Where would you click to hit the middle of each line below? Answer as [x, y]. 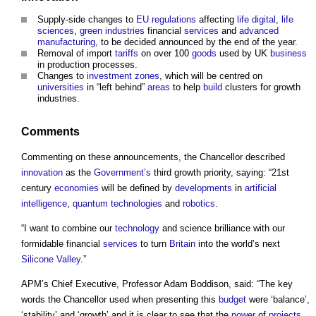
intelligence [44, 203]
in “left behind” [116, 87]
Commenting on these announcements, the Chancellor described [153, 157]
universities [61, 87]
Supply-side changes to [87, 20]
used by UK [243, 54]
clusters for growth [261, 87]
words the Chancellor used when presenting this [120, 299]
